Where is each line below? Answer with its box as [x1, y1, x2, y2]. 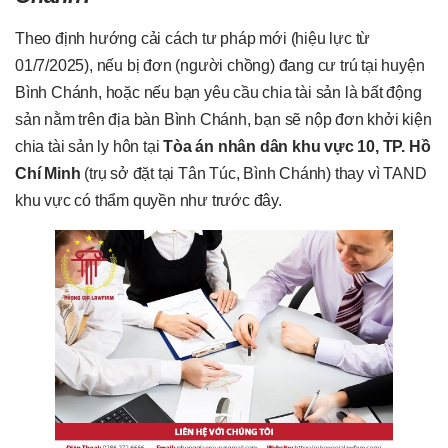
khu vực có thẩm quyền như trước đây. [15, 191, 282, 209]
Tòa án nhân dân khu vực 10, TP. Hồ [163, 137, 431, 155]
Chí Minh [15, 164, 81, 182]
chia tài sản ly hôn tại [15, 137, 164, 155]
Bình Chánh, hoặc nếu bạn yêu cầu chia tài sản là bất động [15, 83, 422, 101]
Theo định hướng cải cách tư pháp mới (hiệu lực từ [15, 29, 371, 47]
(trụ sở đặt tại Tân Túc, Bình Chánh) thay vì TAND [80, 164, 427, 182]
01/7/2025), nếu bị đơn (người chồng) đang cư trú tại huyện [15, 56, 425, 74]
